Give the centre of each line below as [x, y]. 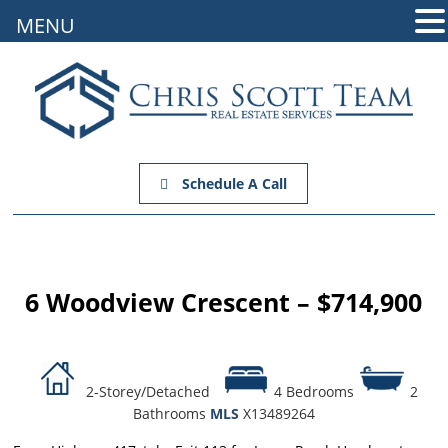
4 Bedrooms [313, 392]
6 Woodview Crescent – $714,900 [224, 302]
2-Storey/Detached [151, 392]
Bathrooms [169, 414]
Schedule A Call [233, 184]
